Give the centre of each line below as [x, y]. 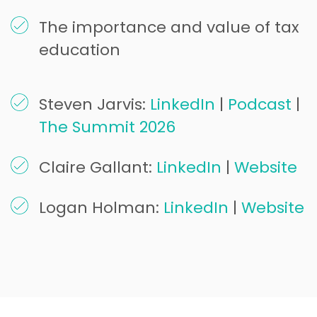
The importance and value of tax [169, 27]
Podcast [260, 104]
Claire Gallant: [98, 167]
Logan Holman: [101, 207]
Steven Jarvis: [94, 104]
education [80, 50]
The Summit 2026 [107, 127]
